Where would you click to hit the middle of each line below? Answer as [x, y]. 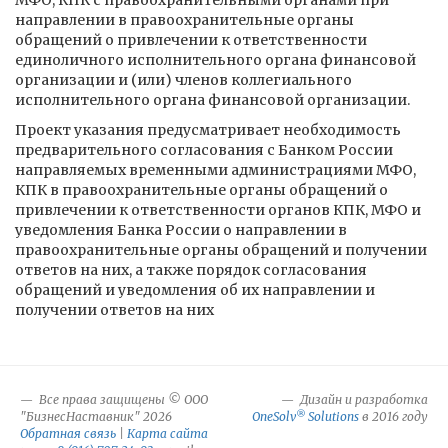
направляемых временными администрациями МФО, [215, 170]
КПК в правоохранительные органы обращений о [201, 190]
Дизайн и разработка [362, 399]
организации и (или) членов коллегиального [183, 80]
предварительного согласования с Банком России [204, 150]
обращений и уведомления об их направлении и [195, 290]
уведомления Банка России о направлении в [181, 230]
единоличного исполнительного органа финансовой [215, 60]
